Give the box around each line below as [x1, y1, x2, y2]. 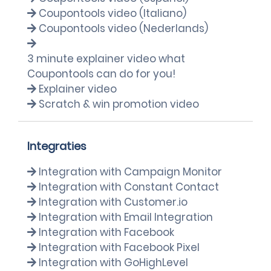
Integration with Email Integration [39, 210, 213, 224]
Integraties [27, 139, 87, 154]
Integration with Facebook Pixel [39, 240, 200, 255]
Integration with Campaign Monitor [39, 165, 222, 179]
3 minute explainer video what [27, 51, 185, 66]
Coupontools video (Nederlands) [39, 21, 208, 36]
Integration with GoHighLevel [39, 255, 188, 270]
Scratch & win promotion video [39, 97, 199, 111]
